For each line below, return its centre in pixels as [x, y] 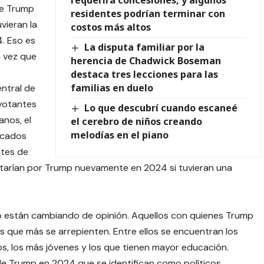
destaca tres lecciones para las [144, 74]
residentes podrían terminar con [148, 13]
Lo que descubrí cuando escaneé [161, 108]
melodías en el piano [119, 135]
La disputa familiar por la [145, 47]
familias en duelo [112, 88]
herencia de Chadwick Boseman [146, 60]
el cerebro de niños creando [136, 121]
